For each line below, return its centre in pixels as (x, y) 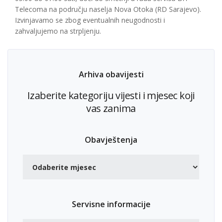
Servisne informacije (111, 204)
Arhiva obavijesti (111, 74)
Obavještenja (111, 140)
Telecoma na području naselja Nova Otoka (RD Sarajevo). (108, 9)
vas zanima (111, 108)
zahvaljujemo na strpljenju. (58, 31)
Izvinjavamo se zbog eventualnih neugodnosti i (90, 20)
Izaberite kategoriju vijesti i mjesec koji (111, 95)
